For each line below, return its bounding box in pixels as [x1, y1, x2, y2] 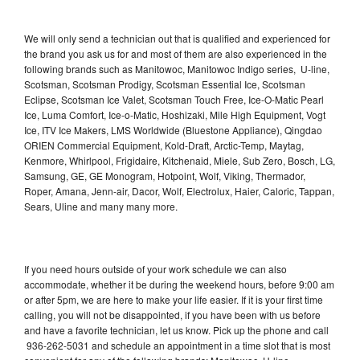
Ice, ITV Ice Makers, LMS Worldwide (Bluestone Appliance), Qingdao [24, 122, 322, 137]
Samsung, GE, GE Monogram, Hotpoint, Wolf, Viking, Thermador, [24, 168, 305, 182]
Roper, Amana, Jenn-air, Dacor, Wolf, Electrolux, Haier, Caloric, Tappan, [24, 183, 334, 198]
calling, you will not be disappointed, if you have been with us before [24, 307, 321, 321]
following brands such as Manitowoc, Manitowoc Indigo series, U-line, [24, 61, 329, 76]
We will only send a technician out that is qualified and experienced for [24, 31, 330, 45]
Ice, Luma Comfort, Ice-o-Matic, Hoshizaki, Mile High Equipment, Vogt [24, 107, 325, 121]
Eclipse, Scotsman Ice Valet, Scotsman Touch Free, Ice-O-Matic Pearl [24, 92, 324, 106]
